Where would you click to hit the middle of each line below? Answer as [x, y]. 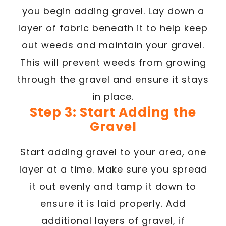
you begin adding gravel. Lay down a [113, 11]
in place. [113, 96]
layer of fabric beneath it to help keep [113, 28]
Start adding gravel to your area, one [113, 152]
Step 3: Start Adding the [113, 112]
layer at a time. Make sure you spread [113, 169]
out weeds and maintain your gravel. [113, 45]
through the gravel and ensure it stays [113, 79]
